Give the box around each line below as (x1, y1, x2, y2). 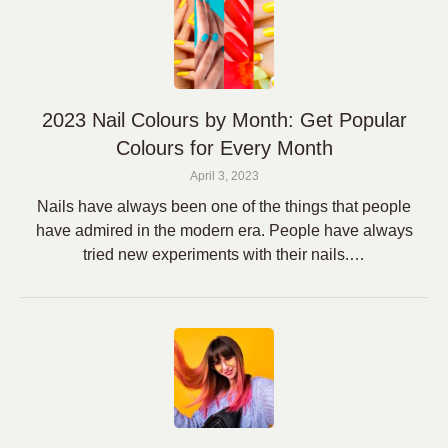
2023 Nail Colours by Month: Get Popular (41, 109, 407, 131)
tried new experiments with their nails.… (83, 246, 365, 263)
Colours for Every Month (115, 137, 333, 159)
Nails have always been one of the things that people (37, 198, 411, 215)
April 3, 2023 (189, 169, 259, 183)
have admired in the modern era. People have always (35, 222, 413, 239)
